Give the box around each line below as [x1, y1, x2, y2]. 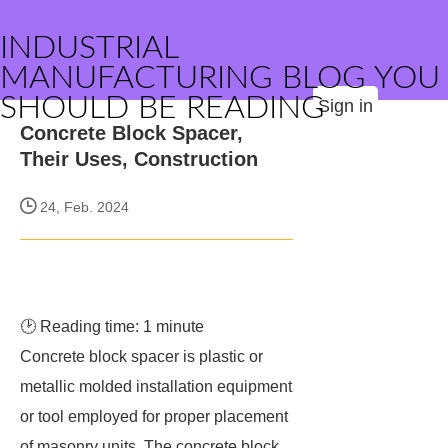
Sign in [318, 96, 373, 116]
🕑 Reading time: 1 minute [20, 318, 204, 335]
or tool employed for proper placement [20, 408, 288, 425]
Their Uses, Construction [20, 148, 258, 170]
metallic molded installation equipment [20, 378, 292, 395]
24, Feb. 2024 [36, 199, 129, 215]
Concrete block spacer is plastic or [20, 348, 263, 365]
